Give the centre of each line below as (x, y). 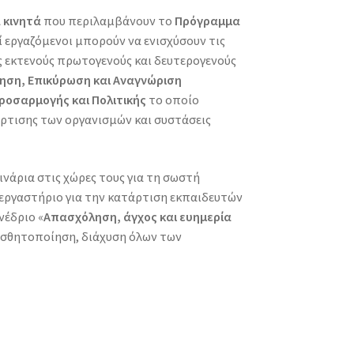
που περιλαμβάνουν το (108, 20)
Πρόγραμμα (208, 20)
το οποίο (173, 99)
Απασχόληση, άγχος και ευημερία (138, 216)
